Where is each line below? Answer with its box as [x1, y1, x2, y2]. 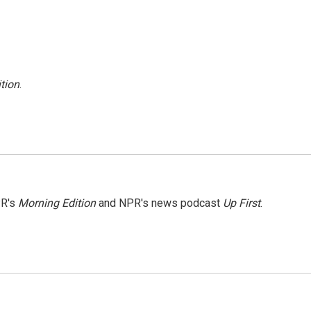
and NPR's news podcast [96, 196, 223, 210]
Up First [223, 196, 260, 210]
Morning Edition [18, 196, 96, 210]
